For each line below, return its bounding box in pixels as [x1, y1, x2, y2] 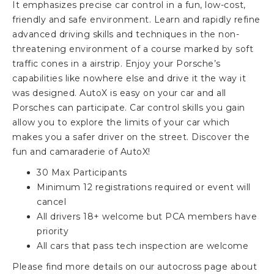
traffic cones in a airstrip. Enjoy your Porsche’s [12, 57, 221, 69]
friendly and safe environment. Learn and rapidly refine [12, 13, 261, 25]
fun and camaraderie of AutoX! [12, 146, 150, 157]
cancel [37, 196, 66, 207]
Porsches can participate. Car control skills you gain [12, 102, 245, 113]
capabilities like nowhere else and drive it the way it [12, 72, 246, 84]
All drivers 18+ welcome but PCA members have [37, 210, 257, 222]
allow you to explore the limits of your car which [12, 116, 230, 128]
